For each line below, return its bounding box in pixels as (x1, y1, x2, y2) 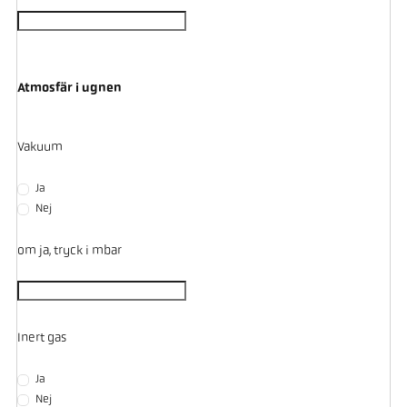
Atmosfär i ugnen (16, 82, 122, 96)
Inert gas (16, 331, 66, 345)
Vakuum (16, 140, 63, 154)
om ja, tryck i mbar (16, 243, 122, 258)
